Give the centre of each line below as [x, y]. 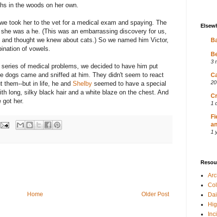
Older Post [155, 194]
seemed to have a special [129, 84]
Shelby [82, 84]
